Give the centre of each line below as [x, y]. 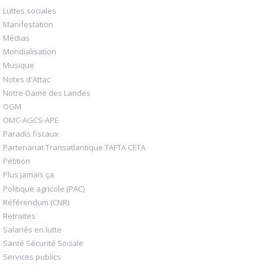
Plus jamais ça [28, 175]
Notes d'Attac [27, 79]
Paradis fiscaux [31, 134]
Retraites [19, 216]
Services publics [32, 257]
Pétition [17, 161]
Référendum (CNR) [36, 202]
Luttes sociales [30, 10]
